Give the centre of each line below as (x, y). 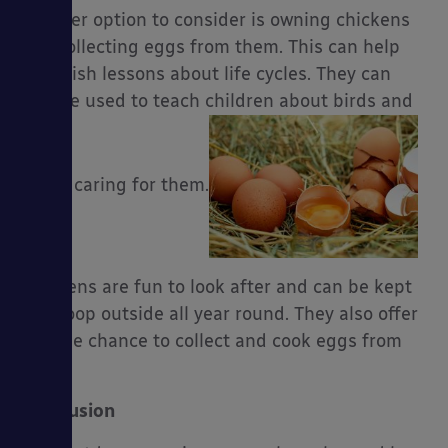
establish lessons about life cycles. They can (205, 74)
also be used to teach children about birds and (216, 101)
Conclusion (67, 411)
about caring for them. (114, 185)
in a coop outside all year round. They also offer (219, 314)
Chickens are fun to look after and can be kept (216, 287)
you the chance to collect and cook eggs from (211, 341)
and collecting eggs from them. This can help (210, 47)
